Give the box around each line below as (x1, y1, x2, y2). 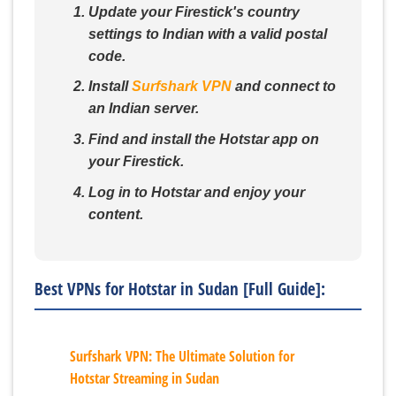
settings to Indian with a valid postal (88, 26, 327, 42)
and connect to (231, 79, 336, 95)
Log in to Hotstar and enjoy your (88, 184, 305, 200)
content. (88, 206, 143, 222)
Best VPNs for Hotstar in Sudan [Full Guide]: (34, 277, 325, 301)
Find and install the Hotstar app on (88, 132, 319, 148)
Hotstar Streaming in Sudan (70, 369, 219, 389)
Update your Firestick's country (88, 4, 300, 19)
